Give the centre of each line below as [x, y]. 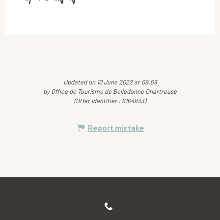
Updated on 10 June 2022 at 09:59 [110, 82]
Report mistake [116, 127]
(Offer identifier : [98, 100]
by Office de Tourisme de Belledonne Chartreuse [110, 91]
